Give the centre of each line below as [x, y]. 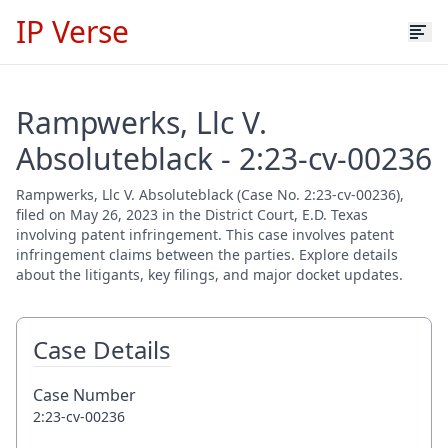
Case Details [102, 349]
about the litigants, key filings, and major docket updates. [209, 274]
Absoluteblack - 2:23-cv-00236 [224, 158]
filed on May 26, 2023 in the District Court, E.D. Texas [192, 214]
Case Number [84, 395]
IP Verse [72, 31]
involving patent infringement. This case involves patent [205, 234]
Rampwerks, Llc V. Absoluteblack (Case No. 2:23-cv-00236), [210, 194]
